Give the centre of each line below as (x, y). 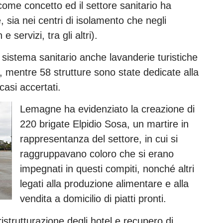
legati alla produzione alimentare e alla (104, 184)
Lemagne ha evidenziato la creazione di (107, 109)
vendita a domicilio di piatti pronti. (93, 199)
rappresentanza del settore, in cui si (99, 139)
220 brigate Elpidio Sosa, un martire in (104, 124)
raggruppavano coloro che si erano (97, 154)
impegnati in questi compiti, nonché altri (107, 169)
